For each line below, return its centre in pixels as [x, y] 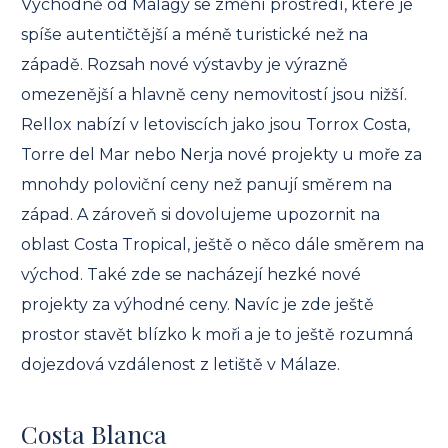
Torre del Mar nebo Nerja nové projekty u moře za [221, 154]
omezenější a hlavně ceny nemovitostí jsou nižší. [214, 94]
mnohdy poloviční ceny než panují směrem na [206, 184]
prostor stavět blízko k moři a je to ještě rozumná [217, 334]
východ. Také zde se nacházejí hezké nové [191, 274]
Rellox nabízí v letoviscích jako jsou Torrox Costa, [215, 124]
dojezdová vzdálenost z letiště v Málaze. [180, 364]
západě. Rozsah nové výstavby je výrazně [184, 64]
